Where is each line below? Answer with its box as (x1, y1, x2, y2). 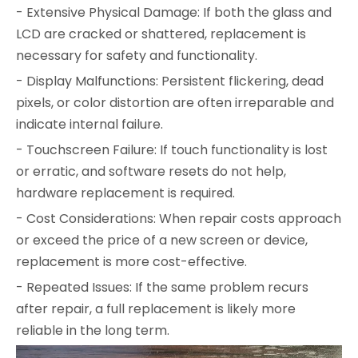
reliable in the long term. (16, 320, 169, 340)
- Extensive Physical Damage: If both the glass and (16, 2, 332, 22)
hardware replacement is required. (16, 183, 235, 202)
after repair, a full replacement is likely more (16, 299, 296, 318)
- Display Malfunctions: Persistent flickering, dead (16, 71, 324, 90)
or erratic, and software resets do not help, (16, 161, 286, 181)
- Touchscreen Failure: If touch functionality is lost (16, 140, 328, 159)
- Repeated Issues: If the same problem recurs (16, 277, 308, 296)
